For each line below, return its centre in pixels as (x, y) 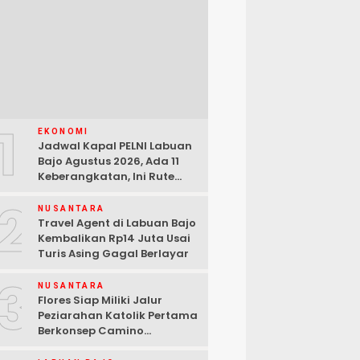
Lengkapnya (73, 192)
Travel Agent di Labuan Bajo (117, 223)
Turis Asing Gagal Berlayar (113, 254)
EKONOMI (63, 132)
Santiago (65, 346)
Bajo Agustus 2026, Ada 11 (108, 162)
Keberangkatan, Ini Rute (106, 177)
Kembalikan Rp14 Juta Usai (114, 239)
